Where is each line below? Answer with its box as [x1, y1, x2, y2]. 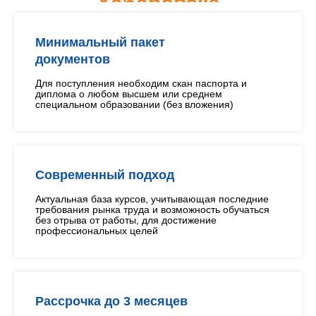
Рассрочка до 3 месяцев [35, 294, 188, 308]
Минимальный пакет [35, 35, 165, 49]
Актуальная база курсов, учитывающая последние [35, 193, 269, 205]
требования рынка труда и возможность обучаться [35, 204, 269, 215]
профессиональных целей [35, 225, 158, 236]
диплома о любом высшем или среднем [35, 88, 222, 99]
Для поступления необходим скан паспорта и [35, 78, 247, 89]
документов [35, 52, 110, 66]
